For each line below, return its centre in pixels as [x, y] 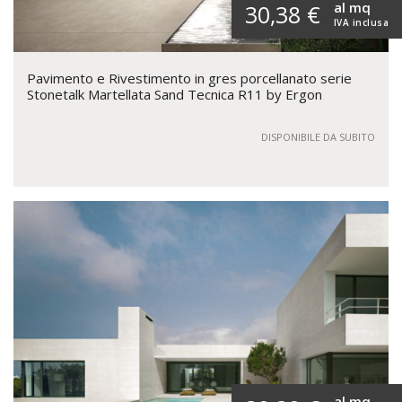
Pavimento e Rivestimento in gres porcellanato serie [189, 79]
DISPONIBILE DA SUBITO [318, 137]
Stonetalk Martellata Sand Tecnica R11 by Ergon [175, 95]
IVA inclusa [361, 23]
